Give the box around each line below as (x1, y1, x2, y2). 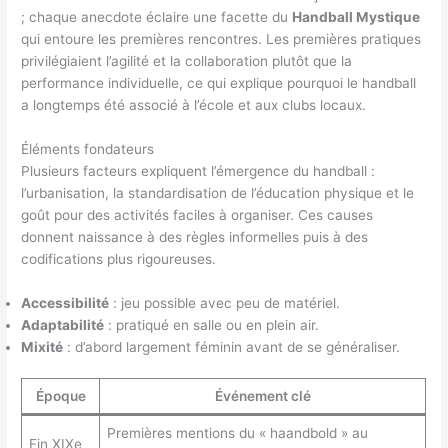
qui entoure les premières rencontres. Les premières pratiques (21, 31, 422, 48)
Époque (35, 388, 86, 405)
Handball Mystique (292, 9, 421, 26)
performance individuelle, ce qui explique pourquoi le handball (21, 75, 417, 92)
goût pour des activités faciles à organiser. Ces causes (21, 207, 374, 224)
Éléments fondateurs (21, 141, 155, 158)
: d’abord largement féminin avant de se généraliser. (63, 338, 401, 355)
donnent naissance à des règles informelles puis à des (21, 229, 369, 246)
